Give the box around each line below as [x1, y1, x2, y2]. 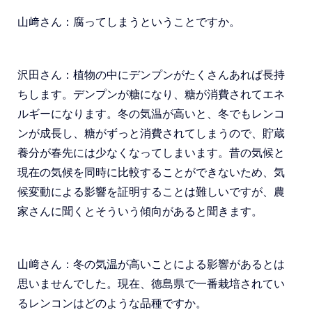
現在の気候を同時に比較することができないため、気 [17, 166, 285, 178]
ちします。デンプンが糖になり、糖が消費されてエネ [17, 88, 285, 100]
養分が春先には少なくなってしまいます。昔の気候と [17, 147, 285, 159]
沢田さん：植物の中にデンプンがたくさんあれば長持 [17, 69, 285, 81]
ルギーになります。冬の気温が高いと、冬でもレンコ [17, 108, 285, 120]
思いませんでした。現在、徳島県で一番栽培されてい [17, 278, 285, 290]
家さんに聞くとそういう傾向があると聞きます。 [17, 205, 263, 217]
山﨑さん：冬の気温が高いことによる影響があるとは [17, 258, 285, 270]
